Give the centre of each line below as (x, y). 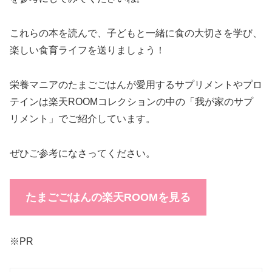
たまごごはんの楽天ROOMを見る (108, 198)
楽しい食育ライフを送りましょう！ (87, 50)
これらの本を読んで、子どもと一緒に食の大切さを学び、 (136, 33)
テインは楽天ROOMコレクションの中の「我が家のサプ (131, 101)
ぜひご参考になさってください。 (83, 153)
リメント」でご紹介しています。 (83, 118)
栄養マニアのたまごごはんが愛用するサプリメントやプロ (136, 84)
